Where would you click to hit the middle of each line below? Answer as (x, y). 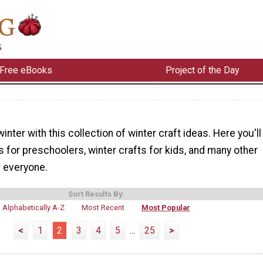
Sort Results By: (96, 194)
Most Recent (103, 208)
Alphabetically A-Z (34, 208)
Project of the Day (202, 70)
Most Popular (166, 208)
